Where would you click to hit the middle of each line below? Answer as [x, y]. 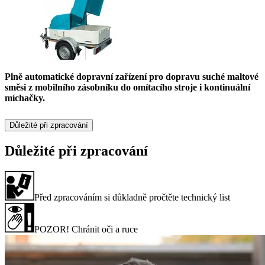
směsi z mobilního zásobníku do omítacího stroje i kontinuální [127, 88]
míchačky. [25, 98]
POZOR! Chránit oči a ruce [86, 229]
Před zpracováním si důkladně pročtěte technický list [132, 197]
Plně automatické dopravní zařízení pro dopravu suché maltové [132, 77]
